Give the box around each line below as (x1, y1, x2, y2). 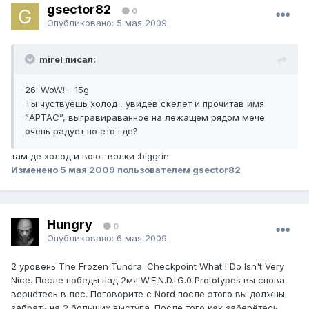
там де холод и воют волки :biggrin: (11, 150, 171, 162)
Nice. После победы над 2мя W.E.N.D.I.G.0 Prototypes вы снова (11, 275, 285, 286)
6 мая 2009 (117, 232, 167, 243)
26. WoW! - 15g (25, 84, 89, 96)
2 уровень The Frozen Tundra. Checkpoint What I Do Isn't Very (11, 261, 284, 272)
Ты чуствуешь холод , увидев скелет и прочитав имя (25, 98, 264, 110)
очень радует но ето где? (25, 126, 138, 137)
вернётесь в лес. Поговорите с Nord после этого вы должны (11, 288, 285, 300)
